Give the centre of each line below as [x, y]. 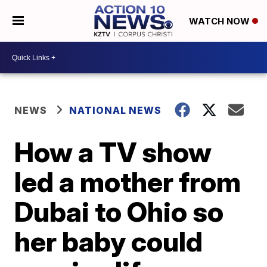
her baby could [109, 241]
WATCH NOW [220, 21]
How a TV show [113, 152]
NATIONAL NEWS [116, 110]
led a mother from [128, 182]
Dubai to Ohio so [119, 212]
